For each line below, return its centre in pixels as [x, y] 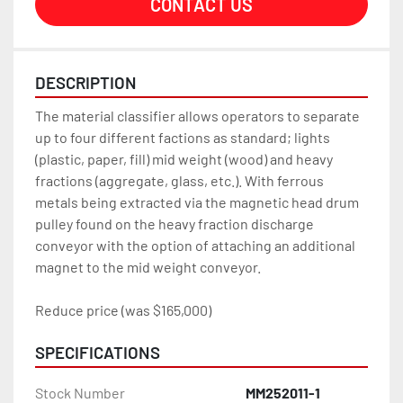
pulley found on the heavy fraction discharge [175, 224]
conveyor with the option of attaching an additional [195, 246]
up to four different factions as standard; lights [183, 138]
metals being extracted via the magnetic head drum [197, 202]
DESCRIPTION [86, 83]
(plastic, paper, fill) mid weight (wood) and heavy [184, 159]
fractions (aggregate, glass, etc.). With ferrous [179, 181]
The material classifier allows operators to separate [197, 116]
